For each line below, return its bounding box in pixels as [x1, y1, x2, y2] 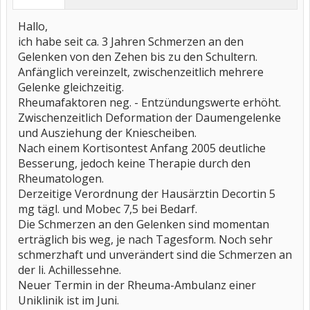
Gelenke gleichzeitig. [18, 80, 124, 95]
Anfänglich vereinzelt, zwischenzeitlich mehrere [18, 64, 264, 80]
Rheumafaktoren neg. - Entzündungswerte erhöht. [18, 95, 281, 110]
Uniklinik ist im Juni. [18, 293, 119, 308]
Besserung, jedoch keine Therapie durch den [18, 156, 250, 171]
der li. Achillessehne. [18, 262, 121, 277]
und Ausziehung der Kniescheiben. [18, 125, 197, 140]
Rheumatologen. [18, 171, 104, 186]
